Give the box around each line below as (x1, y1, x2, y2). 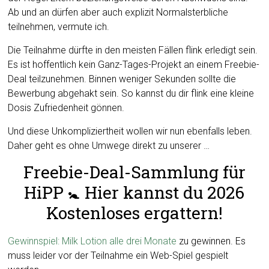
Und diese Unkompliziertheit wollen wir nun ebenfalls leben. (8, 125, 253, 137)
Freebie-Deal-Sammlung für (23, 161, 246, 183)
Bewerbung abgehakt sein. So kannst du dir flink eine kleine (8, 88, 255, 99)
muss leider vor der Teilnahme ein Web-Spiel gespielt (8, 250, 229, 261)
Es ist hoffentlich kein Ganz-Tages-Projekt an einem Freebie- (8, 59, 260, 70)
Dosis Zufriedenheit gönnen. (8, 102, 125, 113)
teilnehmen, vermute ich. (8, 21, 110, 32)
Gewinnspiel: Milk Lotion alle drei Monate (8, 235, 177, 247)
